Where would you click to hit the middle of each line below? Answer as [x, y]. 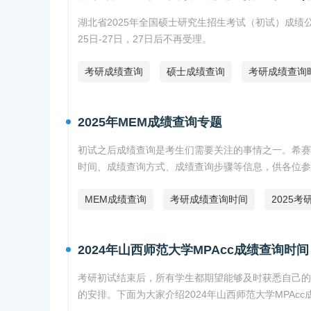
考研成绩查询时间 [209, 200]
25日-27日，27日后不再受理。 [145, 39]
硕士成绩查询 [196, 72]
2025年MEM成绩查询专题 [150, 123]
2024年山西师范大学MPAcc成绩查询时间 [193, 250]
